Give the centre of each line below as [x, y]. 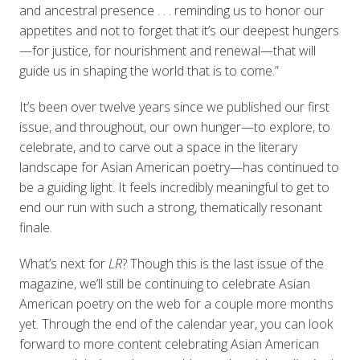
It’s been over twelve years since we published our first [174, 106]
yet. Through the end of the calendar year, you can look [176, 323]
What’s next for [63, 263]
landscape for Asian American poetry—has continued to [179, 167]
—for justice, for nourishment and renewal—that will [167, 50]
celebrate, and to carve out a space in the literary [158, 147]
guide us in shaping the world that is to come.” [149, 70]
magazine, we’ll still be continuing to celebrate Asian [164, 283]
